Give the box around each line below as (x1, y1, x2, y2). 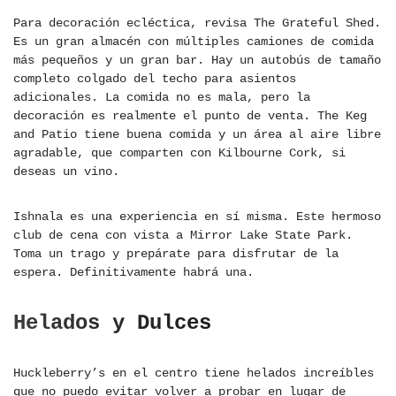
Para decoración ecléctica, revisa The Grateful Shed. (13, 16, 381, 31)
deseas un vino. (13, 164, 119, 179)
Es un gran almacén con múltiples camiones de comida (13, 34, 374, 49)
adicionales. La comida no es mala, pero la (13, 90, 310, 105)
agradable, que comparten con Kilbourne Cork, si (13, 146, 346, 161)
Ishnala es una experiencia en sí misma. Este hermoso (13, 209, 381, 225)
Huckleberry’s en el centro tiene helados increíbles (13, 366, 374, 381)
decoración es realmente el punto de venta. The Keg (13, 109, 367, 124)
